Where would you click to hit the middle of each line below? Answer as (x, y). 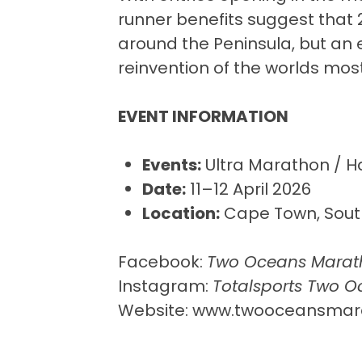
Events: (171, 165)
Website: (155, 311)
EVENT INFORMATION (203, 117)
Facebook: (162, 262)
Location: (181, 214)
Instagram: (165, 286)
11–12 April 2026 (248, 189)
